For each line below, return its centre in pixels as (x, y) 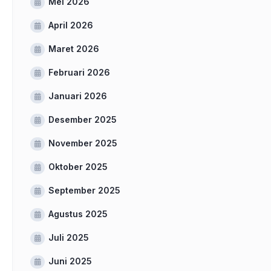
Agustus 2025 (78, 214)
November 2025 (83, 143)
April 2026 (71, 25)
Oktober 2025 (78, 167)
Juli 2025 (69, 237)
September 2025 (84, 190)
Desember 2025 (83, 119)
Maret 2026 (74, 49)
